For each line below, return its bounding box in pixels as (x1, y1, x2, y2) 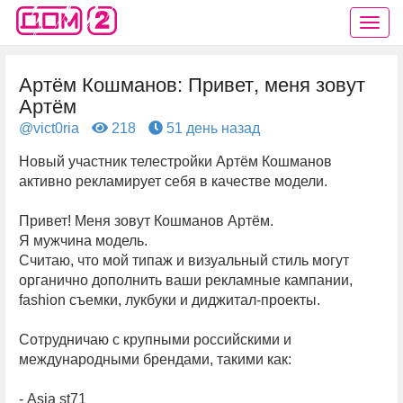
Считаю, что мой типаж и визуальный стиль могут (19, 253, 349, 268)
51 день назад (163, 121, 260, 136)
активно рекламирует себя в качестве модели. (19, 174, 327, 189)
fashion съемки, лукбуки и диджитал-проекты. (19, 292, 320, 308)
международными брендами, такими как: (19, 352, 291, 367)
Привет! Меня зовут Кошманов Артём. (19, 213, 273, 228)
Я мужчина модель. (19, 233, 148, 248)
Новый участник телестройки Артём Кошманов (19, 154, 332, 169)
